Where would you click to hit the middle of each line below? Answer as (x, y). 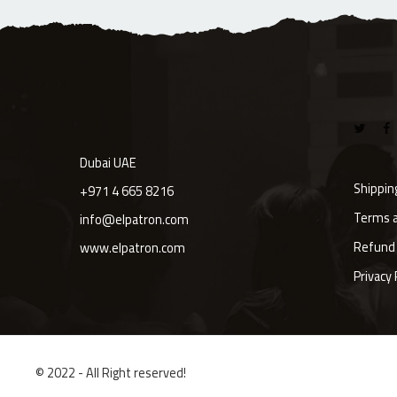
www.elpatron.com (132, 248)
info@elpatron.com (134, 220)
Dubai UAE (108, 163)
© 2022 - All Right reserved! (111, 373)
